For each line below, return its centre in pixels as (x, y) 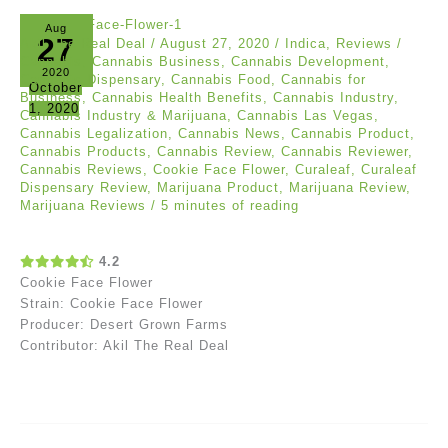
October (55, 88)
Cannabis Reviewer (344, 152)
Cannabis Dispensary (90, 80)
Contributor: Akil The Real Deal (124, 346)
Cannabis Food (221, 80)
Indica (305, 44)
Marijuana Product (218, 188)
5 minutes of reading (230, 206)
